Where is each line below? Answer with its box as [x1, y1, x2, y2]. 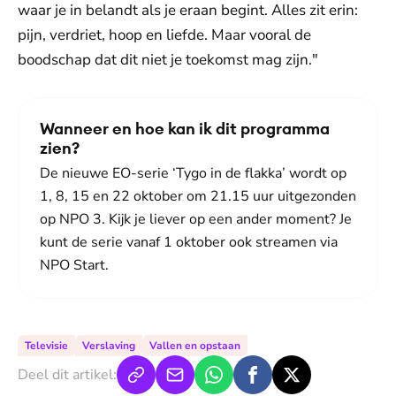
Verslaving [82, 339, 135, 353]
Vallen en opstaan [149, 339, 240, 353]
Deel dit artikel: [18, 365, 117, 385]
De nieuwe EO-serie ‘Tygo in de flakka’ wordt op [40, 164, 346, 183]
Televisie [25, 339, 68, 353]
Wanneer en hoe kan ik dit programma [40, 118, 330, 139]
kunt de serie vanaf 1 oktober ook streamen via [40, 232, 338, 252]
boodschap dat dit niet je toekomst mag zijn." [18, 49, 318, 70]
